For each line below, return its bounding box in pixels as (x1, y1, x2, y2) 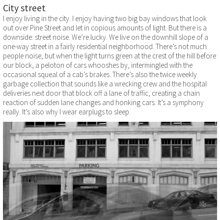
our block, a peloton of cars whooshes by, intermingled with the (3, 60, 192, 70)
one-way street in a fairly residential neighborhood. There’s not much (3, 41, 207, 51)
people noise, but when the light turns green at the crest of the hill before (3, 51, 216, 60)
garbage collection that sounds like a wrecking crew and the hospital (3, 79, 207, 88)
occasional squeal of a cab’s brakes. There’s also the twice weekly (3, 69, 197, 79)
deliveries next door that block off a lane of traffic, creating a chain (3, 88, 200, 98)
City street (3, 1, 46, 14)
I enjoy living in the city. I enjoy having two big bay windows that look (3, 13, 207, 23)
